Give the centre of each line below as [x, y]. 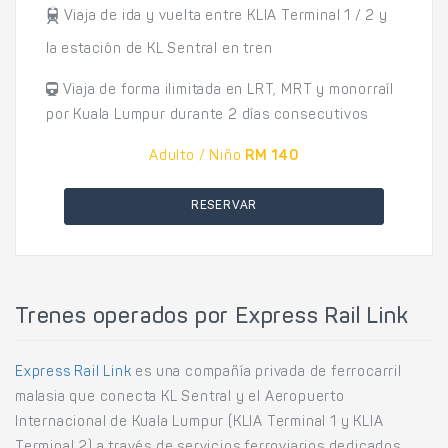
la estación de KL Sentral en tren [159, 50]
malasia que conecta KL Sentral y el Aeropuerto [180, 398]
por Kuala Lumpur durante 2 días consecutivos [207, 116]
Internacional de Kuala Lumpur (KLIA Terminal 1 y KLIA [199, 423]
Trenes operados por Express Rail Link [212, 318]
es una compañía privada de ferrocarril [266, 373]
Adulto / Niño [195, 157]
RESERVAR [224, 206]
